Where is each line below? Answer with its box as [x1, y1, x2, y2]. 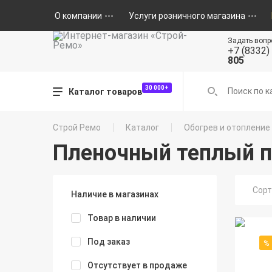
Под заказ [87, 237, 130, 246]
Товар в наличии [87, 213, 156, 223]
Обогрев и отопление [184, 123, 270, 132]
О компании [54, 10, 102, 21]
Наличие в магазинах [71, 189, 158, 199]
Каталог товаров [69, 86, 142, 97]
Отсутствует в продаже [87, 260, 187, 270]
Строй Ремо [53, 123, 101, 132]
